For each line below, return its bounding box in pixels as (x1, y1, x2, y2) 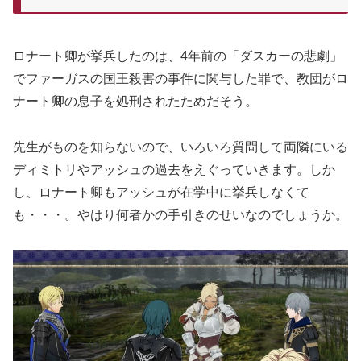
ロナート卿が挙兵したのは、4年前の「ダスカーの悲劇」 (13, 48, 342, 63)
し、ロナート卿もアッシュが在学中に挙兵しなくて (13, 185, 309, 199)
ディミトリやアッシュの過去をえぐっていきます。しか (13, 162, 335, 176)
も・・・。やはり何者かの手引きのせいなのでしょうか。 (13, 207, 348, 222)
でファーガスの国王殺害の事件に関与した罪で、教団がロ (13, 71, 348, 85)
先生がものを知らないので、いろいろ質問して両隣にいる (13, 139, 348, 154)
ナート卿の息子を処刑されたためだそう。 (13, 93, 258, 108)
